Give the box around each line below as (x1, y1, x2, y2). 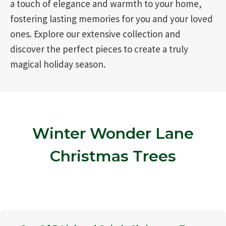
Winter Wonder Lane (32, 124, 194, 143)
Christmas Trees (50, 147, 176, 166)
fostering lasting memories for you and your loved (10, 13, 213, 25)
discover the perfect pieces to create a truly (10, 43, 188, 55)
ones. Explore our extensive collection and (10, 28, 181, 40)
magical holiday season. (10, 58, 105, 71)
